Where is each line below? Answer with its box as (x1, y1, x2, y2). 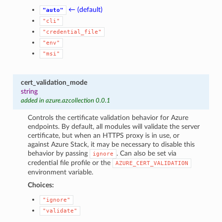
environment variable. (28, 168, 94, 176)
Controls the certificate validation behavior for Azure (28, 113, 189, 121)
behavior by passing (28, 149, 90, 157)
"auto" (43, 6, 64, 13)
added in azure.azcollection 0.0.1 (20, 97, 111, 104)
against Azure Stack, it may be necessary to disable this (28, 140, 195, 148)
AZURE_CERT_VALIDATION (115, 160, 189, 166)
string (20, 87, 38, 95)
